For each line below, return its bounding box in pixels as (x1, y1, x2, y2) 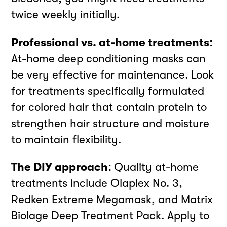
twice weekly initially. (11, 8, 120, 21)
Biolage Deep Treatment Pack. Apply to (11, 209, 210, 222)
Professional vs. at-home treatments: (11, 35, 213, 49)
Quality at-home (114, 161, 199, 174)
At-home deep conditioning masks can (11, 52, 206, 65)
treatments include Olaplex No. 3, (11, 177, 183, 190)
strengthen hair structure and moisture (11, 117, 210, 130)
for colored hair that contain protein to (11, 100, 207, 113)
